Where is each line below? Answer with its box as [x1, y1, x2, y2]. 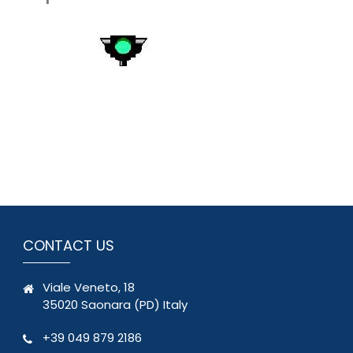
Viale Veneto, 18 [42, 278, 135, 295]
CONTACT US [22, 235, 114, 255]
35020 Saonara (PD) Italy [42, 295, 188, 313]
